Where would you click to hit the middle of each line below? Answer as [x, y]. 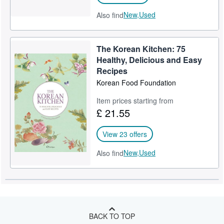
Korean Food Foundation [136, 82]
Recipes [112, 71]
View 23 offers [125, 134]
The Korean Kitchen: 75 [141, 49]
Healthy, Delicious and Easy [149, 60]
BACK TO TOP [112, 216]
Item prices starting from [135, 100]
